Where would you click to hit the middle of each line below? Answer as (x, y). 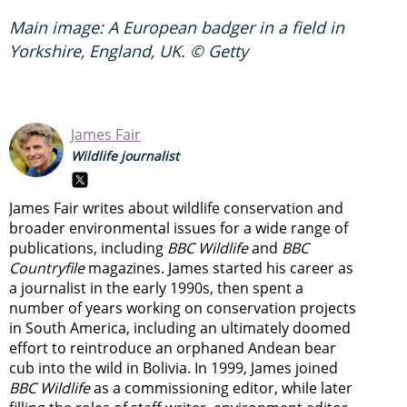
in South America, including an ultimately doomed (180, 328)
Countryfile (47, 268)
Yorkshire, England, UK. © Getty (129, 51)
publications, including (88, 248)
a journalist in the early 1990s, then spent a (156, 288)
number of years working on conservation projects (183, 308)
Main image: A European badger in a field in (177, 28)
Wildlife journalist (125, 156)
